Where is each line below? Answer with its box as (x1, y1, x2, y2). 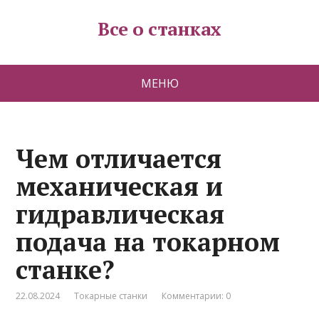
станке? (16, 253, 115, 286)
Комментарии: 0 (162, 290, 231, 302)
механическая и (16, 169, 224, 203)
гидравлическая (16, 197, 225, 231)
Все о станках (98, 16, 221, 41)
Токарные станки (74, 290, 148, 302)
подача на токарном (16, 225, 281, 258)
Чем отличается (16, 142, 222, 175)
